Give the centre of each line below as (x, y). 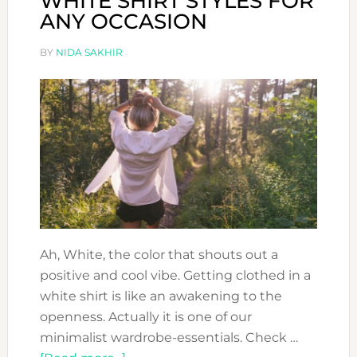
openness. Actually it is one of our (145, 317)
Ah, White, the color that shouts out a (159, 255)
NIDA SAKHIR (89, 52)
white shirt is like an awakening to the (161, 296)
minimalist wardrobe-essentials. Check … (169, 338)
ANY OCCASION (123, 22)
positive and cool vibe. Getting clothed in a (175, 276)
